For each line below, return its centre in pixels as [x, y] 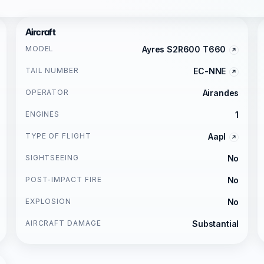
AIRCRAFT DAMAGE [63, 223]
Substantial [216, 224]
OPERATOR [47, 92]
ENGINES [42, 114]
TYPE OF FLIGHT [58, 136]
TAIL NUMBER [52, 70]
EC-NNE [210, 71]
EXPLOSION [48, 201]
